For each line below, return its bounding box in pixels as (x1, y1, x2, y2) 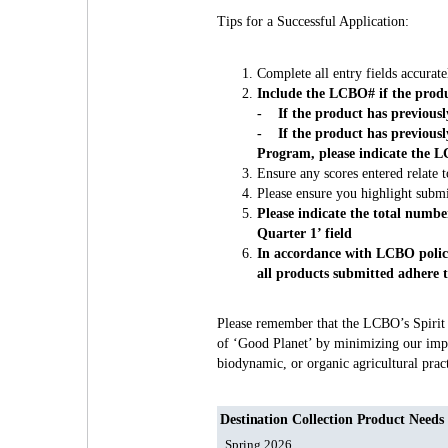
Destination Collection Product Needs (219, 412, 444, 428)
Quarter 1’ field (256, 226, 352, 242)
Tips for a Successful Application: (216, 14, 409, 30)
